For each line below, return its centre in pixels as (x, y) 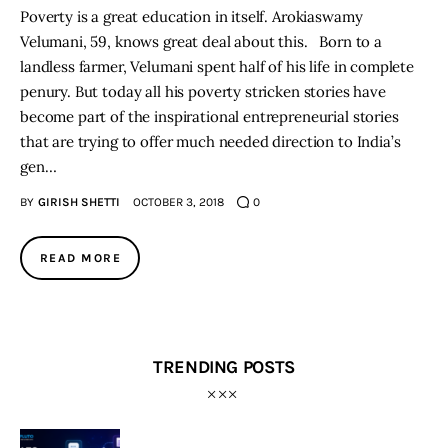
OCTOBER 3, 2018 (178, 202)
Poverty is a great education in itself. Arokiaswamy (191, 17)
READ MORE (80, 258)
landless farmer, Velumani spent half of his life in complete (217, 67)
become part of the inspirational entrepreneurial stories (209, 117)
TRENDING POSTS (224, 366)
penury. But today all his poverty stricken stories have (203, 92)
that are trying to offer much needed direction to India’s (210, 142)
